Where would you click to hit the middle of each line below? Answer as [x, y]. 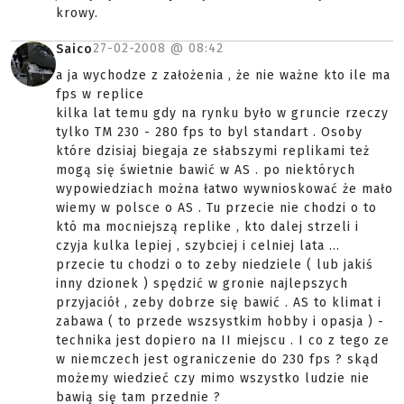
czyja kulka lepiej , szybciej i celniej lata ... [198, 246]
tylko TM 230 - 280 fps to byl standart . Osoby [209, 132]
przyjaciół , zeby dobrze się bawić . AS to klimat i [219, 303]
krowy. [77, 13]
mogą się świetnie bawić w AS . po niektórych [206, 170]
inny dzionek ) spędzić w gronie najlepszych [202, 284]
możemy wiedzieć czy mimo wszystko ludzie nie [213, 378]
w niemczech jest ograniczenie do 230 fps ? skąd [217, 359]
